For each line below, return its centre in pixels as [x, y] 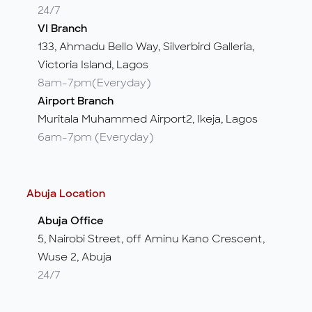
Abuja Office [70, 220]
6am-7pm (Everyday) [95, 137]
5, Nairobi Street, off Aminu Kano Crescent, [151, 239]
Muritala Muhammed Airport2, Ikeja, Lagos [147, 119]
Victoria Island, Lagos [93, 64]
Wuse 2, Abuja [74, 257]
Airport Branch [75, 101]
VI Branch [62, 28]
